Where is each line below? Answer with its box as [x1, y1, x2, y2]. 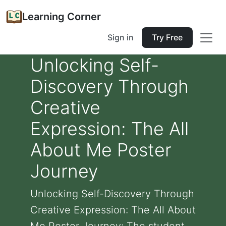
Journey [30, 160, 98, 182]
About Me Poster [30, 139, 172, 161]
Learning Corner [22, 11, 101, 23]
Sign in [107, 32, 134, 42]
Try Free [152, 32, 183, 42]
